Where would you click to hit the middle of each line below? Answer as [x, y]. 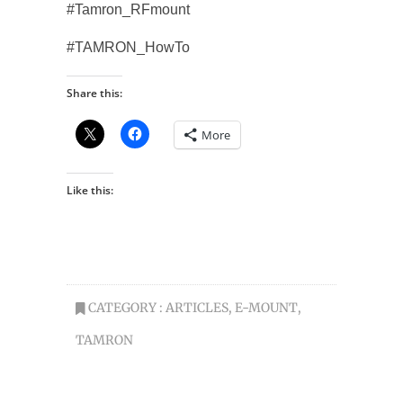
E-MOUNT [266, 307]
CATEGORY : [125, 307]
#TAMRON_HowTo [128, 47]
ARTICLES [197, 307]
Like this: [90, 190]
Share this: [94, 93]
